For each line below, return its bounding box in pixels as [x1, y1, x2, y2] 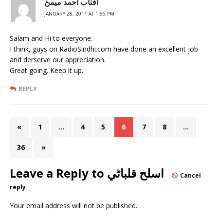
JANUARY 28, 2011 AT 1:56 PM [44, 10, 114, 17]
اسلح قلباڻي [107, 164, 164, 181]
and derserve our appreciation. [10, 54, 106, 64]
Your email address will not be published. [10, 200, 137, 210]
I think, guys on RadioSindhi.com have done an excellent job [10, 44, 198, 54]
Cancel [180, 171, 201, 180]
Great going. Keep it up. [10, 65, 83, 75]
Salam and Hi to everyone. [10, 33, 92, 43]
